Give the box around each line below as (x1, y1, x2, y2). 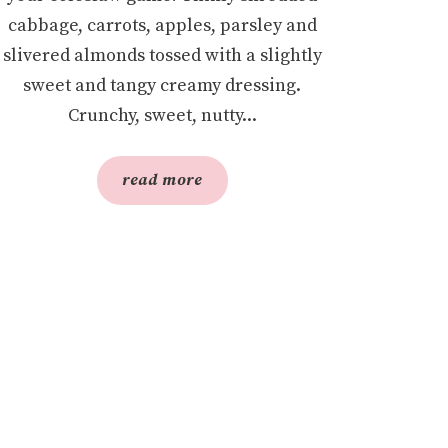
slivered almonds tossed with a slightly (2, 44, 322, 67)
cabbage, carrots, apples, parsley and (7, 14, 317, 37)
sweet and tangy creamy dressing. (23, 74, 302, 97)
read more (121, 170, 203, 190)
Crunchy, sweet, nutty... (67, 104, 257, 127)
